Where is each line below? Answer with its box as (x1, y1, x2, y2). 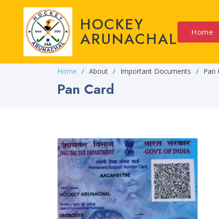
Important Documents (120, 66, 191, 76)
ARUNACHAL (80, 28, 177, 49)
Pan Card (57, 79, 114, 99)
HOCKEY (80, 14, 144, 35)
